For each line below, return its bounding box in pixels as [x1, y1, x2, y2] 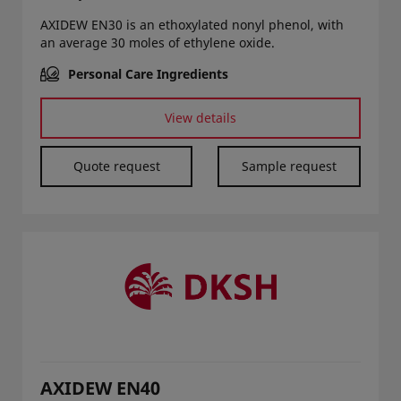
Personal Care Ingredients [68, 64, 228, 82]
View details [165, 108, 236, 126]
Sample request [241, 157, 337, 175]
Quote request [73, 157, 160, 175]
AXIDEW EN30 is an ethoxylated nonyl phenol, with [40, 15, 344, 33]
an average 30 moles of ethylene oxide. [40, 33, 275, 51]
